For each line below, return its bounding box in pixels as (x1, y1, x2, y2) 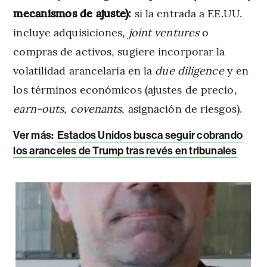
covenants (70, 100, 122, 116)
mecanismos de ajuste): (13, 5, 132, 20)
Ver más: (13, 128, 56, 142)
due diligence (152, 62, 224, 77)
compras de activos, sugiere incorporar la (13, 43, 225, 58)
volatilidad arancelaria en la (13, 62, 153, 77)
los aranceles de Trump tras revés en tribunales (13, 144, 237, 157)
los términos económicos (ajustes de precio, (13, 81, 237, 97)
